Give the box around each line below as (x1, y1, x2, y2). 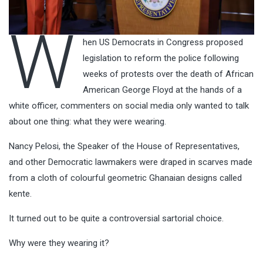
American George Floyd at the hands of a (82, 84, 242, 95)
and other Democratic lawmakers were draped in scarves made (9, 156, 252, 167)
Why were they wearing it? (9, 237, 109, 248)
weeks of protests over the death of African (82, 68, 254, 79)
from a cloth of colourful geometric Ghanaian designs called (9, 172, 242, 183)
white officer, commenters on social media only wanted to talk (9, 100, 249, 111)
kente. (9, 188, 32, 199)
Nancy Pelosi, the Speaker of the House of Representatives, (9, 140, 240, 151)
